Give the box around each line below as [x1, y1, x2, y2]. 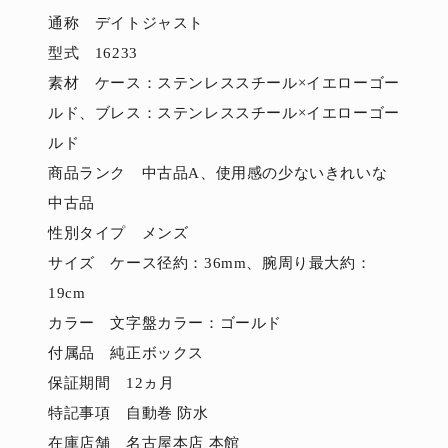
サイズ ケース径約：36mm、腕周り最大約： [48, 254, 372, 271]
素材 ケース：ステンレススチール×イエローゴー [48, 74, 400, 91]
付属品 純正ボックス [48, 344, 204, 361]
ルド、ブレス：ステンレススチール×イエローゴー [48, 104, 400, 121]
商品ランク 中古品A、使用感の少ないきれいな [48, 164, 388, 181]
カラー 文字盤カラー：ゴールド [48, 314, 282, 331]
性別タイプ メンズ [48, 224, 189, 241]
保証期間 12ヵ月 [48, 374, 175, 391]
